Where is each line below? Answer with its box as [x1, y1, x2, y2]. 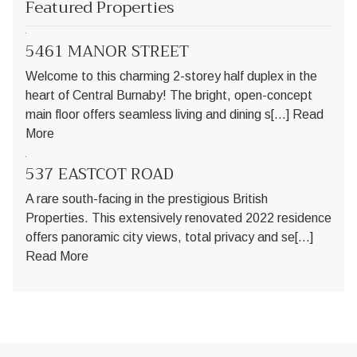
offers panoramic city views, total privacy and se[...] [25, 230, 313, 245]
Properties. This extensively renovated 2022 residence [25, 211, 331, 226]
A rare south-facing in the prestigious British [25, 192, 268, 206]
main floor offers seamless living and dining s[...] [25, 107, 292, 121]
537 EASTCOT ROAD [25, 160, 174, 189]
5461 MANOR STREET [25, 37, 189, 65]
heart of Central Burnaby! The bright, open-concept [25, 88, 312, 102]
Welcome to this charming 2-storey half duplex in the [25, 69, 317, 83]
